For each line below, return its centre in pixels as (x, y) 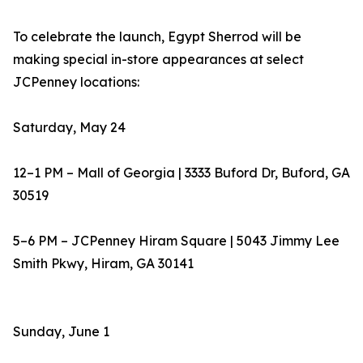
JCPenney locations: (76, 82)
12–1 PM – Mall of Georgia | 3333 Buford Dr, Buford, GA (181, 173)
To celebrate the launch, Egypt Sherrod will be (157, 37)
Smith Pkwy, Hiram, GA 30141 (103, 264)
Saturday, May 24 (69, 128)
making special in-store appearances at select (158, 60)
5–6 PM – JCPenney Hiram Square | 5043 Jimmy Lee (176, 241)
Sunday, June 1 (61, 332)
